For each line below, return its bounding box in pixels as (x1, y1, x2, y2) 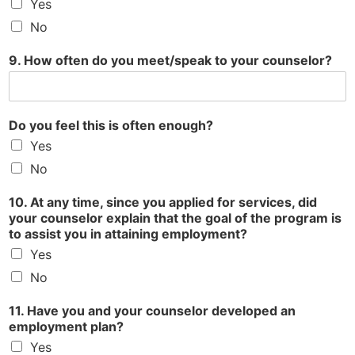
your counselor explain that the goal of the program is (9, 210, 342, 227)
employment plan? (9, 319, 124, 335)
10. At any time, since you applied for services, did (9, 194, 317, 211)
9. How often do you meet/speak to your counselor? (9, 52, 332, 69)
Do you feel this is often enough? (9, 117, 213, 134)
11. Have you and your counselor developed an (9, 303, 296, 319)
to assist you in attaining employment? (9, 226, 247, 242)
